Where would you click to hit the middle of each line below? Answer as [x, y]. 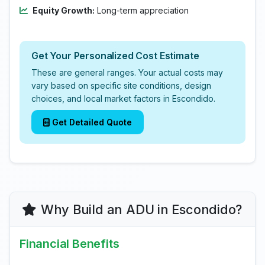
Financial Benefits [70, 244]
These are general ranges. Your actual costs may [127, 72]
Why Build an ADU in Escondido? [141, 209]
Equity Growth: [64, 10]
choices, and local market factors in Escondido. [123, 98]
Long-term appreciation [142, 10]
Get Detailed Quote [92, 122]
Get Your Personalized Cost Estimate [115, 56]
